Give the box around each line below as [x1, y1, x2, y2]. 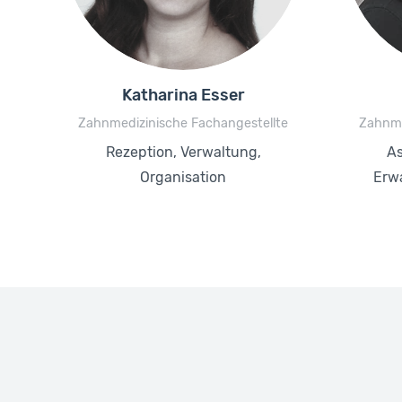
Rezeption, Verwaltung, [105, 144, 261, 162]
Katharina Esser [121, 84, 245, 105]
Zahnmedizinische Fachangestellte [78, 115, 288, 131]
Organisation [140, 169, 226, 187]
